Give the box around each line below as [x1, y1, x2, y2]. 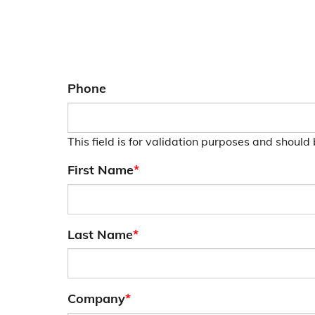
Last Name [67, 226, 133, 243]
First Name [67, 161, 134, 178]
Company [67, 290, 125, 307]
